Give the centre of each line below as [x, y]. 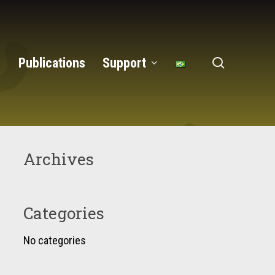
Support [124, 63]
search [240, 62]
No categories [54, 240]
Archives [58, 159]
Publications [52, 63]
